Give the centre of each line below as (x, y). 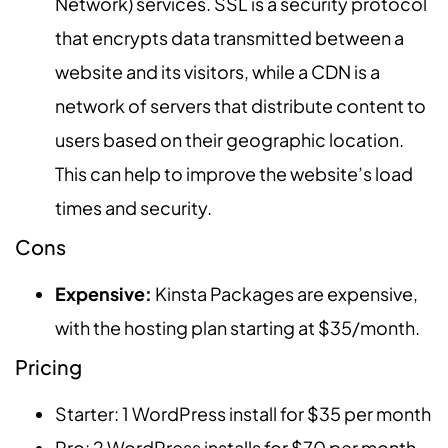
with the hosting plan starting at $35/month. (237, 327)
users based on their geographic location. (229, 139)
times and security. (133, 207)
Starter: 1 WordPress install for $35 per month (243, 413)
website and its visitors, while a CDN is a (217, 71)
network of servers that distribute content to (240, 105)
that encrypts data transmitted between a (229, 37)
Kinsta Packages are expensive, (285, 293)
